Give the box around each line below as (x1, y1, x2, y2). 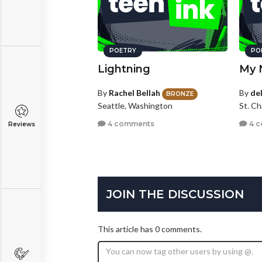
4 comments (106, 119, 154, 129)
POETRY (109, 47, 136, 55)
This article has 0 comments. (98, 223, 202, 234)
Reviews (8, 120, 35, 128)
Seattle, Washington (98, 100, 173, 111)
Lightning (98, 63, 150, 76)
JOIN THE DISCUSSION (106, 187, 244, 201)
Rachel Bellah (109, 88, 160, 98)
